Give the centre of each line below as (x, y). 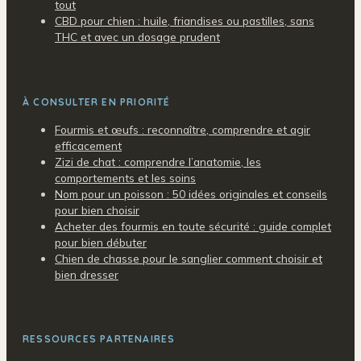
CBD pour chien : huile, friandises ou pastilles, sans (185, 20)
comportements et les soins (125, 177)
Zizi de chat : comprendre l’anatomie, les (158, 161)
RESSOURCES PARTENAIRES (99, 339)
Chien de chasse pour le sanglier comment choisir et (189, 258)
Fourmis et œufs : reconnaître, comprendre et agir (183, 129)
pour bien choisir (97, 210)
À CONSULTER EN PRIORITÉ (97, 102)
